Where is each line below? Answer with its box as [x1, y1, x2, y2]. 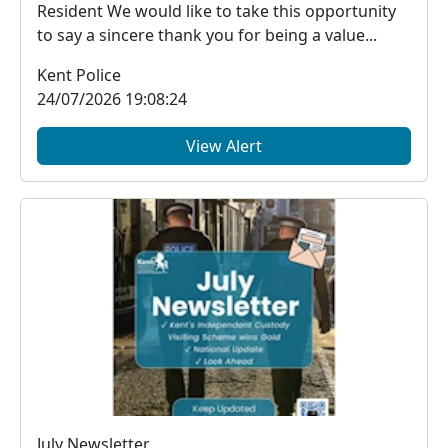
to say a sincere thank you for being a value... [37, 23, 377, 46]
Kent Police [37, 63, 121, 86]
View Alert [186, 134, 262, 157]
